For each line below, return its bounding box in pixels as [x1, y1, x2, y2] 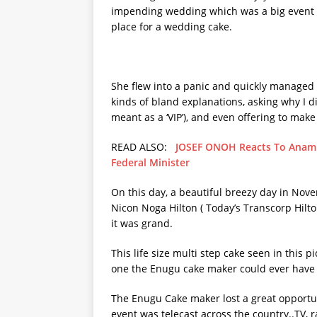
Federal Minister [111, 156, 190, 169]
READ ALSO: [111, 140, 175, 154]
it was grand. [111, 217, 173, 230]
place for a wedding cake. [111, 20, 232, 33]
